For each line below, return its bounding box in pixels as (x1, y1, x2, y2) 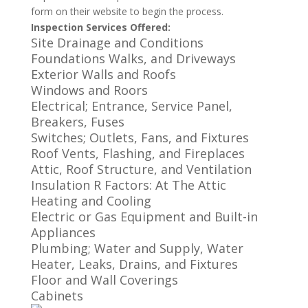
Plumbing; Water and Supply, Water (30, 240, 243, 256)
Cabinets (30, 287, 83, 304)
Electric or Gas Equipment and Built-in (30, 208, 258, 225)
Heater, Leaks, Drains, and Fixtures (30, 256, 238, 272)
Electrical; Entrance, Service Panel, (30, 98, 232, 114)
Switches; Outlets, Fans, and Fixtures (30, 129, 249, 146)
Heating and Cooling (30, 192, 151, 209)
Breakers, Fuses (30, 113, 124, 130)
